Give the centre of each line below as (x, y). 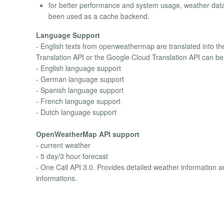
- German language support (80, 79)
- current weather (63, 145)
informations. (56, 178)
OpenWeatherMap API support (88, 134)
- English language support (78, 68)
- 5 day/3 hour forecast (72, 156)
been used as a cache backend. (99, 16)
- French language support (78, 101)
